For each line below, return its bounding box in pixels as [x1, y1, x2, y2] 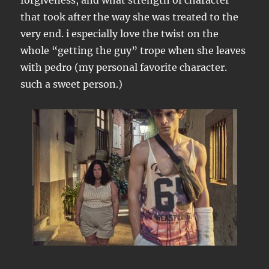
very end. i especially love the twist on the [20, 28, 219, 40]
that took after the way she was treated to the [20, 11, 239, 23]
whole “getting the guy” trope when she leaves [20, 44, 246, 56]
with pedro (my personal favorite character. [20, 61, 228, 73]
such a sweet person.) [20, 78, 123, 90]
